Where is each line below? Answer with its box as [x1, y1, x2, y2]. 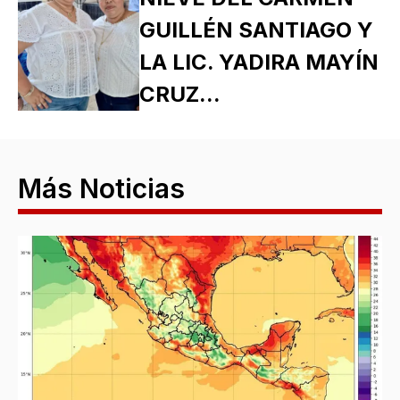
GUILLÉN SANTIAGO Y [138, 17, 373, 44]
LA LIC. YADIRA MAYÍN [138, 49, 379, 76]
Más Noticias [18, 172, 185, 205]
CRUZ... [138, 81, 221, 108]
